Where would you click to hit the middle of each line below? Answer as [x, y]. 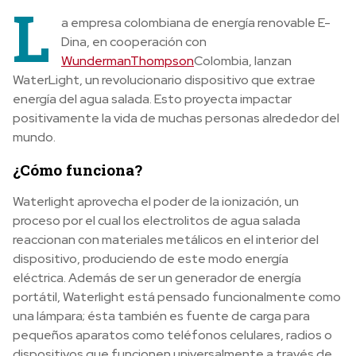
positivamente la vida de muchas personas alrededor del [176, 118]
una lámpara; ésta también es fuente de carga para [161, 316]
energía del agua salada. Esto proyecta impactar [152, 99]
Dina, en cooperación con [134, 42]
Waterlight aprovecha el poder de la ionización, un [156, 202]
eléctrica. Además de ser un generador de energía [157, 278]
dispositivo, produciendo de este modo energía [151, 259]
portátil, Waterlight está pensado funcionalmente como [177, 297]
